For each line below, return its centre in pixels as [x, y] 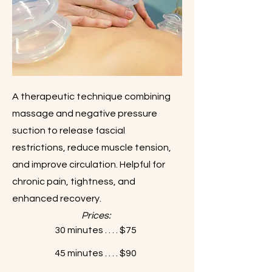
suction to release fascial [69, 131]
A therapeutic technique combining [91, 97]
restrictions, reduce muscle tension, [92, 148]
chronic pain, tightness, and [74, 182]
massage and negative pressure [85, 114]
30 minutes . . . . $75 [96, 230]
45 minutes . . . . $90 [96, 253]
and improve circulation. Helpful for [89, 165]
